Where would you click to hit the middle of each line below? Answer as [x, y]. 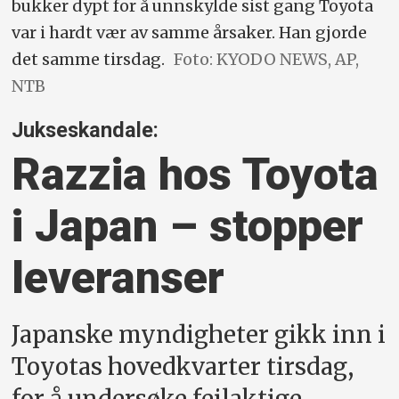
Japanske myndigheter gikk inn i [199, 334]
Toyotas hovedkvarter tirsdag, [183, 366]
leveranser [118, 277]
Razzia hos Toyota [195, 174]
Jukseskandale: [85, 130]
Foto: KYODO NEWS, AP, [266, 59]
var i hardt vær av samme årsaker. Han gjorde [190, 32]
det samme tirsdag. [89, 59]
